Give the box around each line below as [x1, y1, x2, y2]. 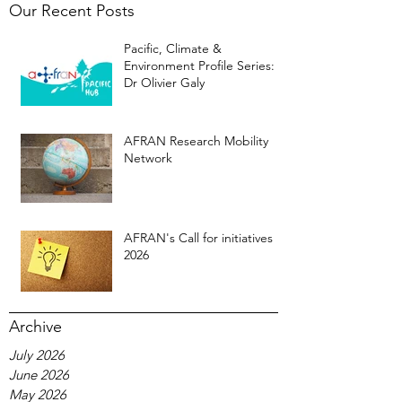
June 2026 [9, 366, 69, 383]
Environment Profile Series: [124, 57, 275, 74]
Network [124, 150, 172, 166]
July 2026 [9, 346, 65, 363]
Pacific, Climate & [124, 40, 222, 57]
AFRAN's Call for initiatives [124, 230, 273, 246]
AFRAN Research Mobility [124, 133, 268, 149]
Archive [9, 317, 62, 336]
